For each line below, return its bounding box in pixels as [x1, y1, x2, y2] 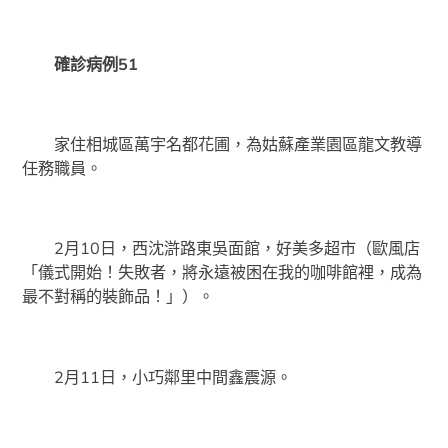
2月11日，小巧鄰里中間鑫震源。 [22, 366, 293, 387]
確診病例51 [22, 53, 139, 74]
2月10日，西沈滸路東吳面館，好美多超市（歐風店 [22, 238, 421, 259]
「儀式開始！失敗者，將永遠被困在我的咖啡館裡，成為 [22, 262, 423, 283]
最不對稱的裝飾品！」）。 [22, 286, 215, 307]
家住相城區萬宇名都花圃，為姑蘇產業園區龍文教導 [22, 134, 423, 155]
